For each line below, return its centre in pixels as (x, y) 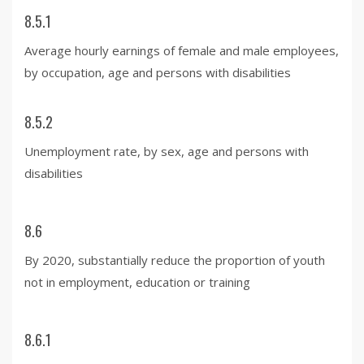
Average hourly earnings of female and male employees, (182, 50)
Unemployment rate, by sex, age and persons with (167, 151)
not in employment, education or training (137, 282)
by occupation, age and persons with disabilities (158, 72)
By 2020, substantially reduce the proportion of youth (175, 260)
